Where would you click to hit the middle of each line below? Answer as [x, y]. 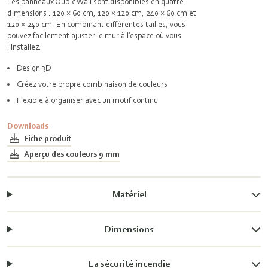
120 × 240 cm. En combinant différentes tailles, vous [96, 24]
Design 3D [34, 68]
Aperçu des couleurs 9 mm [72, 153]
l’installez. [26, 47]
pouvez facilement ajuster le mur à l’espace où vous [94, 35]
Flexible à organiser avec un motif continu [87, 100]
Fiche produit [48, 138]
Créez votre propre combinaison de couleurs [92, 84]
